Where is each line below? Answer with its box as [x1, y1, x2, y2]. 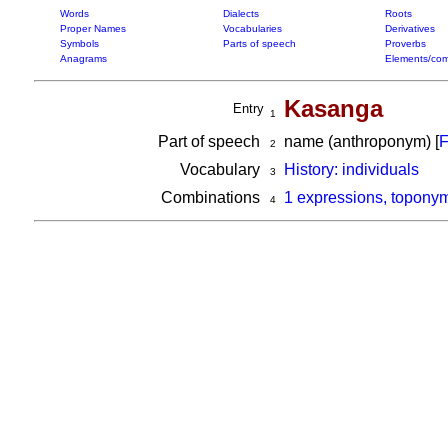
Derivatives [384, 23, 435, 34]
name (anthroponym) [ [275, 133, 439, 150]
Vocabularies [222, 23, 282, 34]
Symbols [59, 38, 99, 49]
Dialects [222, 8, 259, 19]
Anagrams [59, 53, 107, 64]
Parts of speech [222, 38, 296, 49]
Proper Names [59, 23, 126, 34]
